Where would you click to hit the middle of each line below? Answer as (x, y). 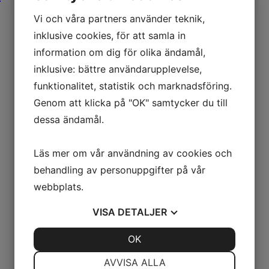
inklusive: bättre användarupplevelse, (118, 69)
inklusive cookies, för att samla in (110, 35)
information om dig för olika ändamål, (119, 52)
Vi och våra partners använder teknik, (119, 19)
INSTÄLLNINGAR (183, 256)
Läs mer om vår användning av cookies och (133, 153)
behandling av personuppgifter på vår (119, 170)
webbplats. (59, 187)
